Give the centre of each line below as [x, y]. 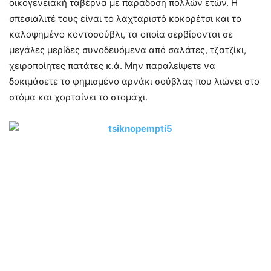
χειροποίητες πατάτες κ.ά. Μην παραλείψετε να [112, 66]
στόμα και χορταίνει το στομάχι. [78, 97]
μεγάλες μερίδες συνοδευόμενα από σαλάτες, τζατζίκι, [128, 50]
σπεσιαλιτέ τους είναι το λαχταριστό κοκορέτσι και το [125, 18]
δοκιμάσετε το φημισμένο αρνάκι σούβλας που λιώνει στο [134, 81]
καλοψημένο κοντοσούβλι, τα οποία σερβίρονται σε [121, 34]
